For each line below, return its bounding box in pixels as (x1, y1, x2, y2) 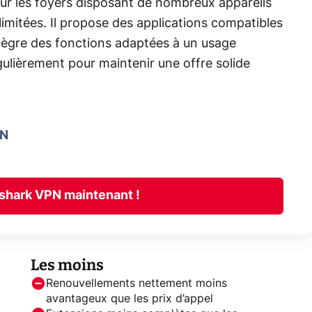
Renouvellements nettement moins (46, 277, 227, 289)
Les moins (31, 255, 104, 274)
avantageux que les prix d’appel (46, 292, 213, 304)
